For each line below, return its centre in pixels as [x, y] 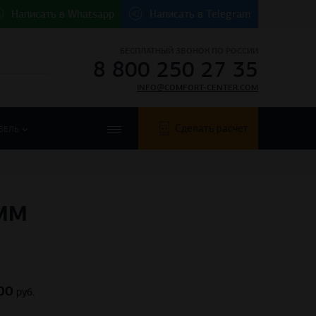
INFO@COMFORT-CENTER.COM [197, 87]
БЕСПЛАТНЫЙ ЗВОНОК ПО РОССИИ [189, 51]
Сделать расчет [212, 129]
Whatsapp [91, 14]
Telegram [229, 14]
